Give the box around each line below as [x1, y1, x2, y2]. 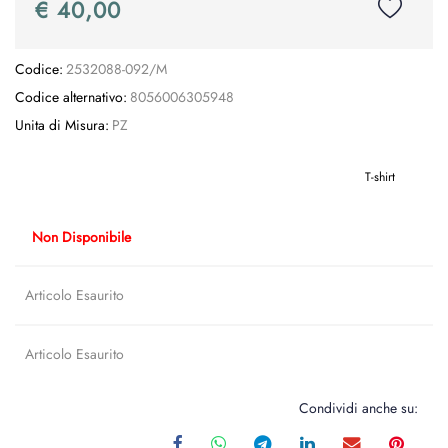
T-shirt [365, 167, 395, 186]
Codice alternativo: [15, 87, 127, 107]
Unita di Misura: [15, 115, 109, 135]
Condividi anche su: [299, 398, 418, 418]
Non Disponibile [32, 226, 131, 246]
